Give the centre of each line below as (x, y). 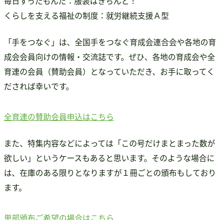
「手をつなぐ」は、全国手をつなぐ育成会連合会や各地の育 (110, 41)
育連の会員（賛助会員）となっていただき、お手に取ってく (109, 71)
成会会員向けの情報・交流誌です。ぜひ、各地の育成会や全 (110, 56)
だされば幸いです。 (39, 86)
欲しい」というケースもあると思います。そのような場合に (109, 157)
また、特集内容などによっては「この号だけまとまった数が (110, 143)
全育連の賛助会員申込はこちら (59, 116)
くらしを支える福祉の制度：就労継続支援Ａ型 (86, 15)
